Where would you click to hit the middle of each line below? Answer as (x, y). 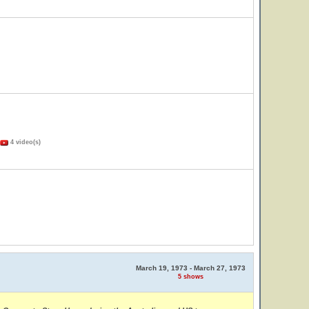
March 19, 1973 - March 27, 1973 (191, 268)
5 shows (191, 277)
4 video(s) (24, 142)
